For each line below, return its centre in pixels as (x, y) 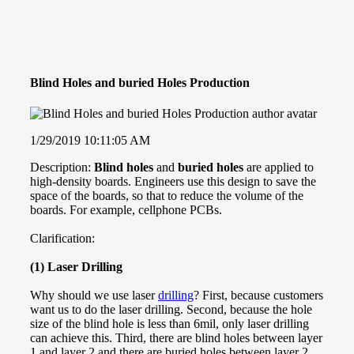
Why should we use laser (94, 295)
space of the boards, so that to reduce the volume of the (167, 195)
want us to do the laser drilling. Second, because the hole (171, 309)
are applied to (279, 167)
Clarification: (62, 238)
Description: (62, 167)
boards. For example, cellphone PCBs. (126, 209)
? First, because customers (258, 295)
